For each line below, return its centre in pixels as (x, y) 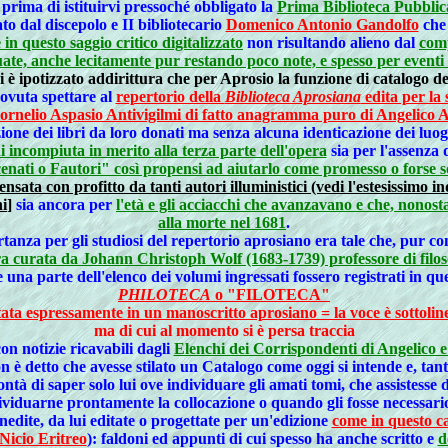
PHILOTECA (164, 294)
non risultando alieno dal (331, 42)
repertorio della (170, 96)
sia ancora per (64, 204)
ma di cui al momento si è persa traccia (224, 330)
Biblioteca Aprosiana (292, 96)
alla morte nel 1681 (222, 222)
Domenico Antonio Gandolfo (322, 24)
